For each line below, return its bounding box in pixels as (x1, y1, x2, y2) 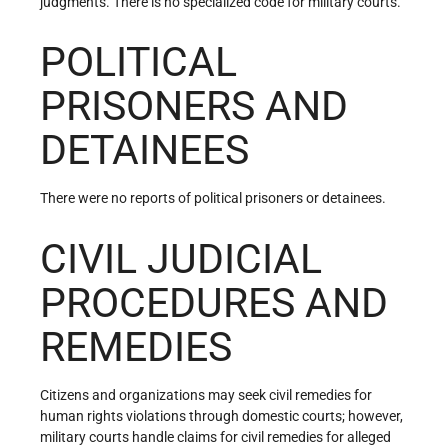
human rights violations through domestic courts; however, (40, 407, 403, 424)
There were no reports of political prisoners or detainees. (40, 190, 386, 207)
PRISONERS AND (40, 82, 348, 131)
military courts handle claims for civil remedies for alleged (40, 428, 391, 445)
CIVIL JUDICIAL (40, 234, 322, 283)
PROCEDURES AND (40, 278, 388, 327)
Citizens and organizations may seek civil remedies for (40, 386, 372, 403)
